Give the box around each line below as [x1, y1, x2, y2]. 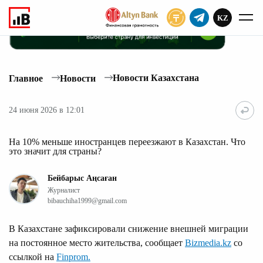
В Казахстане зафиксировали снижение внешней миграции [9, 223, 248, 234]
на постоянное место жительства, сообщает [9, 237, 185, 248]
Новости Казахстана [113, 73, 199, 83]
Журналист [48, 186, 80, 194]
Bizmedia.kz [185, 237, 231, 248]
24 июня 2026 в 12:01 [9, 106, 85, 115]
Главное [9, 73, 43, 83]
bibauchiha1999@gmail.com [48, 196, 127, 205]
